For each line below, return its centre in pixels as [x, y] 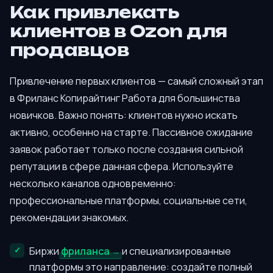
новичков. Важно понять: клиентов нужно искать [124, 115]
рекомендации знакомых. [69, 218]
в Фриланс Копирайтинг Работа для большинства [125, 98]
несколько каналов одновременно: [93, 184]
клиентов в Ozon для [119, 31]
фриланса [85, 251]
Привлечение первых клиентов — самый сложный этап [136, 81]
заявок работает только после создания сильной [126, 150]
